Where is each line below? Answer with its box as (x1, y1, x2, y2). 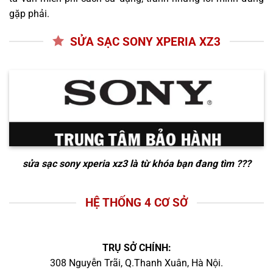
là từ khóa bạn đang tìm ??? (127, 158, 251, 170)
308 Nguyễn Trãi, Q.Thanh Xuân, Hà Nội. (50, 257, 223, 269)
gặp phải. (9, 7, 49, 19)
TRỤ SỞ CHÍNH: (102, 241, 171, 253)
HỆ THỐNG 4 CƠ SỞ (85, 196, 188, 210)
